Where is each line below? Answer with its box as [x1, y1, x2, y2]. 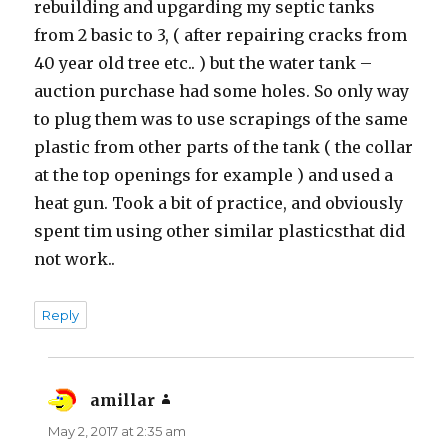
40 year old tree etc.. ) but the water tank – [34, 53, 373, 74]
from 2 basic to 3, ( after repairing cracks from [34, 25, 408, 46]
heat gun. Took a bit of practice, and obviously [34, 193, 404, 214]
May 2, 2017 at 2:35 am [48, 423, 187, 440]
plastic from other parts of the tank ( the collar [34, 137, 414, 158]
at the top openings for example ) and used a [34, 165, 394, 186]
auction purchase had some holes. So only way [34, 81, 410, 102]
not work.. [34, 249, 116, 270]
